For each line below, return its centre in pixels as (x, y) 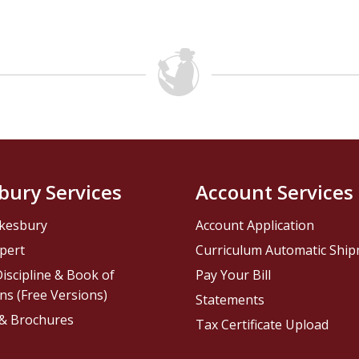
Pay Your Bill (233, 275)
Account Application (255, 226)
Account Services (274, 192)
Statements (230, 300)
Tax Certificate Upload (262, 325)
